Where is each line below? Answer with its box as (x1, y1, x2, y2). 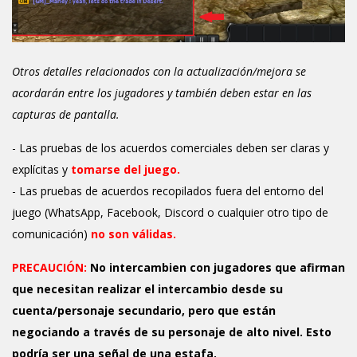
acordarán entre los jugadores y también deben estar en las (12, 84, 312, 100)
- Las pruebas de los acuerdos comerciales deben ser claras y (12, 139, 329, 155)
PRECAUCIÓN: (12, 259, 87, 275)
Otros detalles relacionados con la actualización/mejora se (12, 63, 306, 79)
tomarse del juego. (71, 161, 180, 177)
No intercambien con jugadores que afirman (87, 259, 345, 275)
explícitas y (12, 161, 71, 177)
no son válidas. (91, 226, 176, 241)
